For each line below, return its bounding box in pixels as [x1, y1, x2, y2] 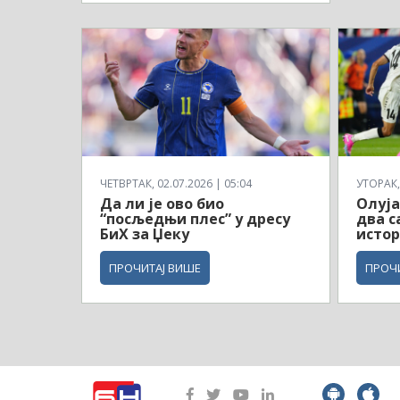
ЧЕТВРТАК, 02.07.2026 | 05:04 [100, 175, 252, 191]
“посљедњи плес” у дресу [100, 208, 290, 229]
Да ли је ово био [100, 193, 224, 213]
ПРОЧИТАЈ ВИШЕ [109, 259, 201, 276]
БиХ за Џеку [100, 223, 189, 244]
